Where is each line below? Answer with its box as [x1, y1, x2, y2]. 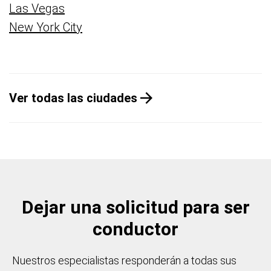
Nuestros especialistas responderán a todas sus [12, 254, 237, 267]
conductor [93, 218, 178, 240]
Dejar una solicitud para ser [21, 197, 250, 218]
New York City [9, 20, 82, 34]
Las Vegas [9, 1, 65, 16]
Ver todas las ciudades [9, 90, 137, 105]
